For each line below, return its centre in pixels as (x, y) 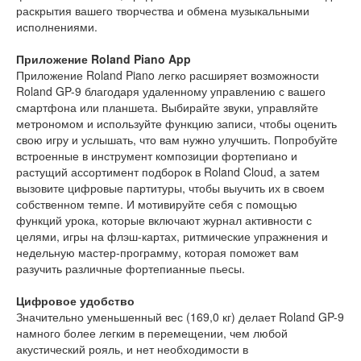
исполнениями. (57, 27)
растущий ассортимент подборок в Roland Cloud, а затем (168, 172)
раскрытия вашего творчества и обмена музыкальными (163, 11)
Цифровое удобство (75, 301)
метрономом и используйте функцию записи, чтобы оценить (176, 124)
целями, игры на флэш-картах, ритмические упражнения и (172, 237)
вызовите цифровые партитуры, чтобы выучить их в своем (170, 188)
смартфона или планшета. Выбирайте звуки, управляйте (167, 108)
